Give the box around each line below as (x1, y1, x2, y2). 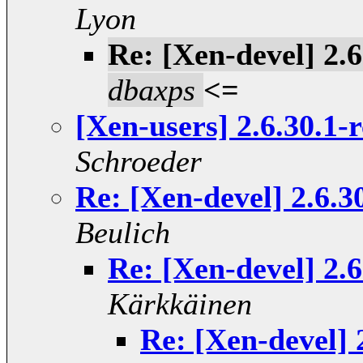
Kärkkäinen (108, 287, 252, 322)
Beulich (75, 216, 170, 250)
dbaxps (108, 73, 195, 108)
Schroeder (75, 144, 202, 179)
